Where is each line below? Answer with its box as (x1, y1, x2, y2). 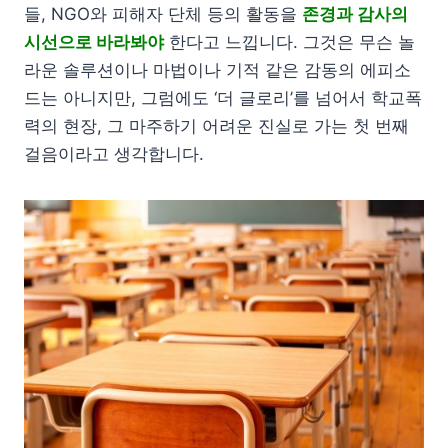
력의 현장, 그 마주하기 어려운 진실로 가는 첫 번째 (24, 116, 409, 137)
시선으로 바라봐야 (24, 32, 164, 53)
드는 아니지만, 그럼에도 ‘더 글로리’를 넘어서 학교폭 (24, 88, 422, 109)
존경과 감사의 (302, 4, 408, 25)
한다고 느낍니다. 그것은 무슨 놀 (164, 32, 415, 53)
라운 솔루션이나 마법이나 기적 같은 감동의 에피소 (24, 60, 411, 81)
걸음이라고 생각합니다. (24, 144, 204, 165)
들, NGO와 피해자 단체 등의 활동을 (24, 4, 302, 25)
